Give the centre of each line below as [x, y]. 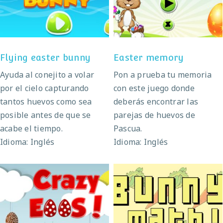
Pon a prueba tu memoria [163, 74]
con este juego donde [154, 88]
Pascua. [128, 128]
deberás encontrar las [156, 101]
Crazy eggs [55, 205]
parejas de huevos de [154, 115]
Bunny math [168, 205]
